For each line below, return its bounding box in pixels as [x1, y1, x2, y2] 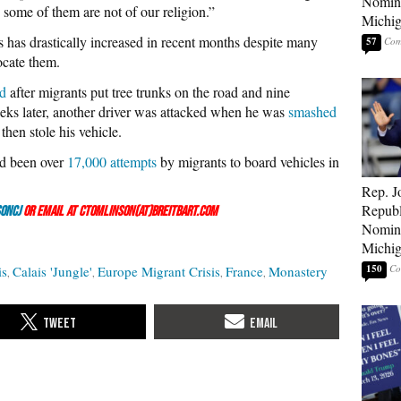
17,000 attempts [67, 151, 157, 171]
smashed [288, 101, 337, 121]
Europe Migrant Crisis [98, 261, 220, 280]
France [226, 261, 263, 280]
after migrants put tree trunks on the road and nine [6, 81, 290, 101]
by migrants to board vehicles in [157, 151, 339, 171]
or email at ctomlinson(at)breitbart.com [21, 202, 218, 220]
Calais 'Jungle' [13, 261, 92, 280]
